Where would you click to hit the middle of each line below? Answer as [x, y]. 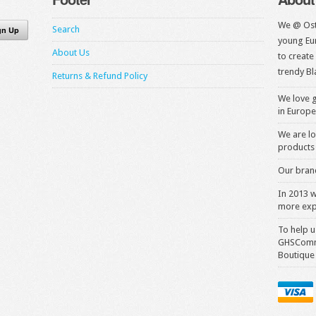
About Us [71, 53]
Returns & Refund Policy [100, 76]
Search [66, 30]
